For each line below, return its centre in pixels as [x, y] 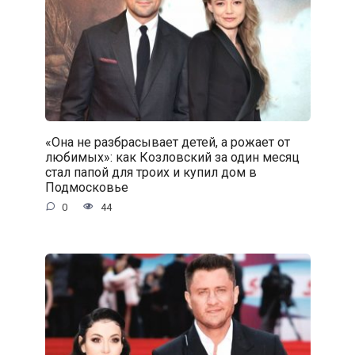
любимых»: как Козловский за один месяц [172, 157]
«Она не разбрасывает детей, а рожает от [167, 142]
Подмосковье [86, 187]
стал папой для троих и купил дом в [151, 172]
